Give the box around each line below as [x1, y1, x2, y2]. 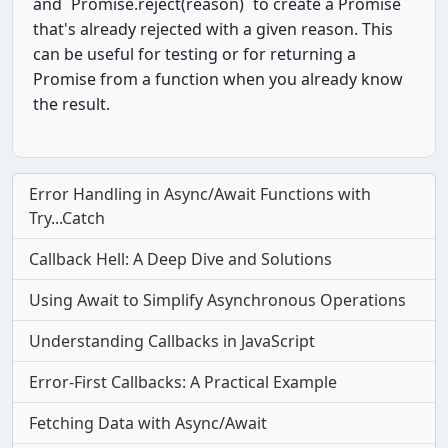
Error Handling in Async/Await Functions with [29, 183, 371, 205]
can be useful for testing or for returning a [33, 43, 356, 65]
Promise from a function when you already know [33, 68, 403, 90]
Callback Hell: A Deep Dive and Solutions [29, 248, 332, 270]
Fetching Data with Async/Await [29, 412, 267, 434]
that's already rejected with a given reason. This [33, 18, 393, 40]
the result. [33, 93, 110, 115]
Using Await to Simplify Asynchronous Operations [29, 289, 406, 311]
